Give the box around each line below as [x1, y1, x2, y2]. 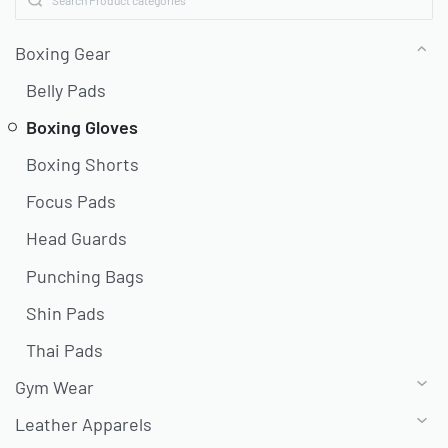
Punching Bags [26, 264, 145, 287]
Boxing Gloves [26, 115, 139, 138]
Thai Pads [26, 339, 104, 361]
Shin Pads [26, 301, 106, 324]
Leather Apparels [15, 413, 152, 436]
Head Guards [26, 227, 128, 250]
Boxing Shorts [26, 153, 140, 176]
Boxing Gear [15, 41, 111, 64]
